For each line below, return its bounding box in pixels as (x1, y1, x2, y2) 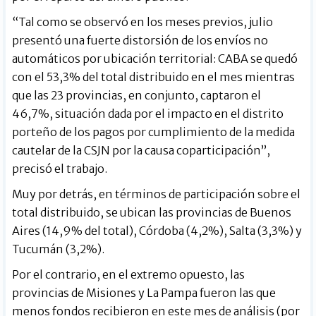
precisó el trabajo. (12, 161, 108, 176)
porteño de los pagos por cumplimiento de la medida (12, 124, 296, 139)
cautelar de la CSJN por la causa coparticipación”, (12, 142, 271, 157)
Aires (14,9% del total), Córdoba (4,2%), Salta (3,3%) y (12, 223, 303, 238)
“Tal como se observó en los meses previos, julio (12, 14, 274, 29)
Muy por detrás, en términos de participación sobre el (12, 186, 301, 201)
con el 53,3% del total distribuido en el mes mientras (12, 69, 296, 84)
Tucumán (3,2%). (12, 241, 105, 256)
